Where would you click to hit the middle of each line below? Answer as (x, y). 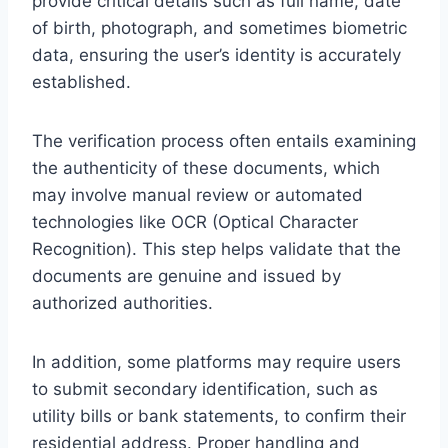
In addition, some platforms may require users (216, 361)
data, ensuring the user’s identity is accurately (216, 54)
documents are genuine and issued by (186, 275)
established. (81, 81)
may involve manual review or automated (197, 194)
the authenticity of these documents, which (206, 167)
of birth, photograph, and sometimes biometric (219, 27)
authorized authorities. (122, 302)
